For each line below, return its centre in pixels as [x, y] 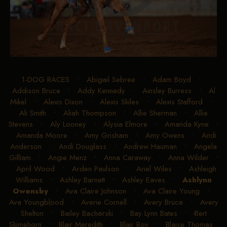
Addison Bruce [36, 90]
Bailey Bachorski [87, 213]
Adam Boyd [172, 79]
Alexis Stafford [179, 102]
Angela [205, 146]
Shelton [32, 213]
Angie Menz [67, 157]
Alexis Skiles [119, 102]
